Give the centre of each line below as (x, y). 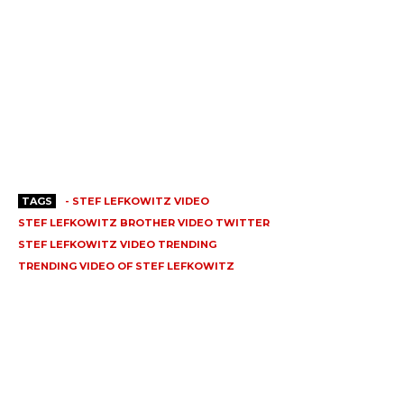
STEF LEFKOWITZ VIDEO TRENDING (117, 245)
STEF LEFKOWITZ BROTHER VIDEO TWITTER (144, 223)
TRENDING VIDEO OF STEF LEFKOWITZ (126, 266)
